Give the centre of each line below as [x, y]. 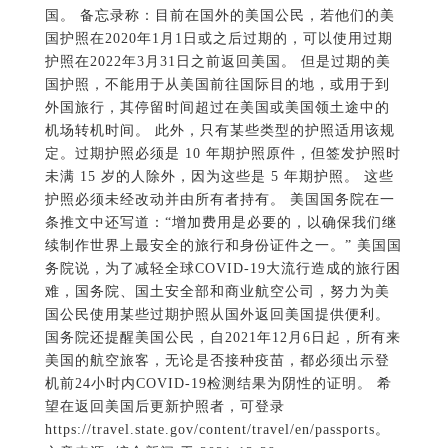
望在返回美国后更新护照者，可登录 [164, 407]
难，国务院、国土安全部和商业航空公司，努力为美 [217, 292]
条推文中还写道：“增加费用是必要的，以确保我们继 [220, 223]
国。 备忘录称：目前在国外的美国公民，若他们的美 [219, 16]
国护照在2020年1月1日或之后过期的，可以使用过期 [218, 39]
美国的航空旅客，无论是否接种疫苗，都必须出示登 [217, 361]
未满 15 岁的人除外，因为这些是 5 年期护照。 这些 [219, 177]
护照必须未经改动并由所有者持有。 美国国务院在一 [219, 200]
